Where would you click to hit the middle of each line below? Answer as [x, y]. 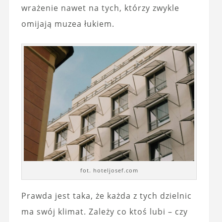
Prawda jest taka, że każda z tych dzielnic [106, 195]
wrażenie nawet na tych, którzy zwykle [100, 8]
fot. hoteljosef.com [109, 170]
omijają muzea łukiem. [68, 24]
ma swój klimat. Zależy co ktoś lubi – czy [104, 211]
